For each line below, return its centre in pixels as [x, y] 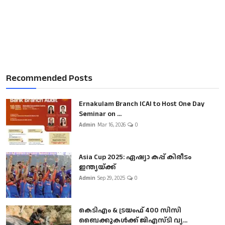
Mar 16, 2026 [111, 125]
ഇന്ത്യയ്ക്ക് [97, 167]
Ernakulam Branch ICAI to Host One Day [142, 104]
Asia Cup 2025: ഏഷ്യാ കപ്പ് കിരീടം [135, 157]
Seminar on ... [100, 114]
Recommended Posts [49, 78]
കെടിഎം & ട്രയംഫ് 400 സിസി [130, 211]
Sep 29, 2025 [111, 179]
